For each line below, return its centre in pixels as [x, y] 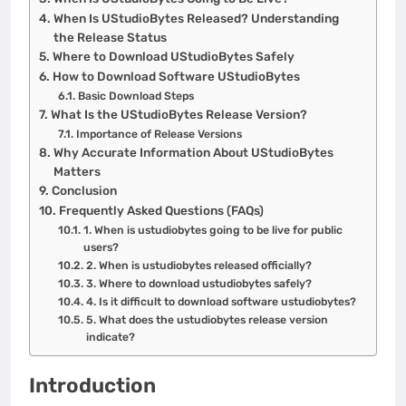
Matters [77, 171]
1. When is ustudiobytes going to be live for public [213, 230]
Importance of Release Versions [159, 134]
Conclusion [84, 190]
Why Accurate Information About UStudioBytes [193, 152]
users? [101, 247]
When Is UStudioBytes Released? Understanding [196, 18]
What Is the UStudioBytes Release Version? [179, 114]
